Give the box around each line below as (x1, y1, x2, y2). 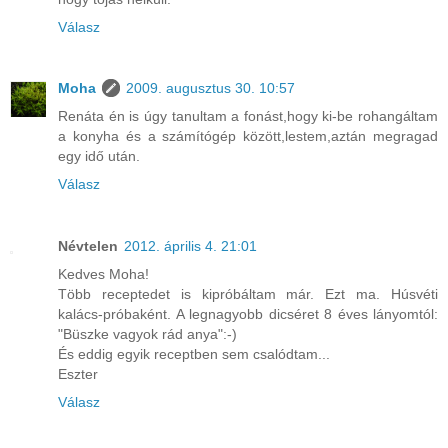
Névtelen (58, 238, 118, 255)
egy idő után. (58, 148, 140, 165)
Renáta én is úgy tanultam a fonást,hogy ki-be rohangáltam (58, 108, 438, 125)
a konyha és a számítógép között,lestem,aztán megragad (58, 128, 438, 145)
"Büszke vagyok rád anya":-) (58, 326, 237, 343)
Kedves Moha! (58, 266, 149, 283)
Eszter (58, 366, 98, 383)
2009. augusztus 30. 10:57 (126, 80, 295, 97)
